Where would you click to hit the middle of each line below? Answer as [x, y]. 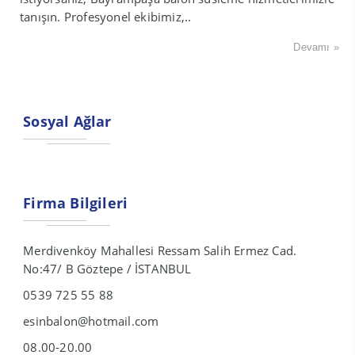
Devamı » [316, 47]
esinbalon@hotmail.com [91, 321]
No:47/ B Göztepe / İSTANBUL [107, 269]
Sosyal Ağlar [67, 122]
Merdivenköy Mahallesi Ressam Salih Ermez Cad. [160, 251]
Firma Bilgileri [76, 203]
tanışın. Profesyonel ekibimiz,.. [106, 16]
